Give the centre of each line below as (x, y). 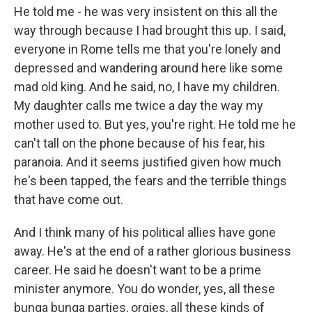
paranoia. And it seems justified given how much (148, 162)
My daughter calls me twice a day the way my (139, 105)
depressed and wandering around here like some (148, 68)
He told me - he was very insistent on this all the (146, 11)
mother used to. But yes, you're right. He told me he (155, 124)
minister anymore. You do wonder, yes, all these (145, 288)
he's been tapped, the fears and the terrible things (150, 180)
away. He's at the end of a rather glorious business (153, 251)
